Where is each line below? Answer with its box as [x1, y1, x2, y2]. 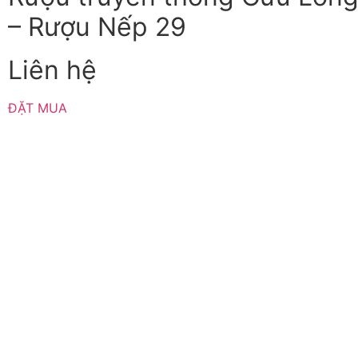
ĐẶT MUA [8, 100, 67, 117]
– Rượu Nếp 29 [8, 11, 186, 43]
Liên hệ [8, 54, 97, 86]
